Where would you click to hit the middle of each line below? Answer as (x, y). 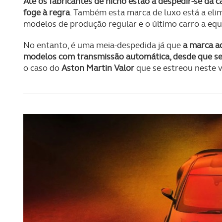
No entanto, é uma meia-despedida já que (103, 45)
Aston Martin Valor (98, 68)
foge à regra (47, 13)
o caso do (42, 68)
